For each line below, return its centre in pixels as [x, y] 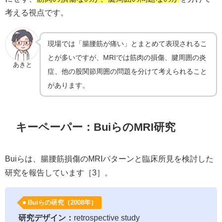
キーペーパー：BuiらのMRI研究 [96, 127]
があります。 [69, 85]
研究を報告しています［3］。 [59, 173]
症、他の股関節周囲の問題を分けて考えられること [128, 71]
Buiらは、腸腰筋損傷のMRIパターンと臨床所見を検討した [109, 159]
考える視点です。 [37, 12]
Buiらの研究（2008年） [62, 203]
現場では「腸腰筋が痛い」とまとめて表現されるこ [128, 43]
